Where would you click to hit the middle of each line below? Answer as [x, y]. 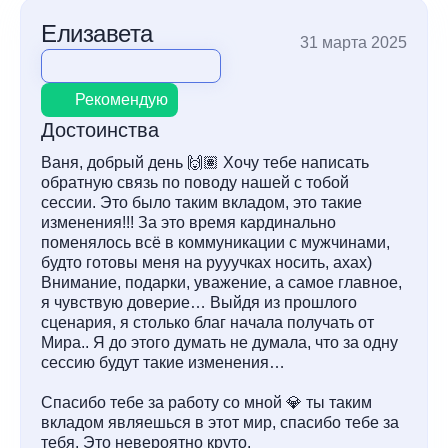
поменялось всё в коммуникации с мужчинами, [215, 242]
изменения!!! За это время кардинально [188, 222]
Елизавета [97, 33]
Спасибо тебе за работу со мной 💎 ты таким [206, 402]
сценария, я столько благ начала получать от [207, 322]
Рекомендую [121, 99]
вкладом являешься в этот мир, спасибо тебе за [220, 422]
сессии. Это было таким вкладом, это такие [201, 202]
